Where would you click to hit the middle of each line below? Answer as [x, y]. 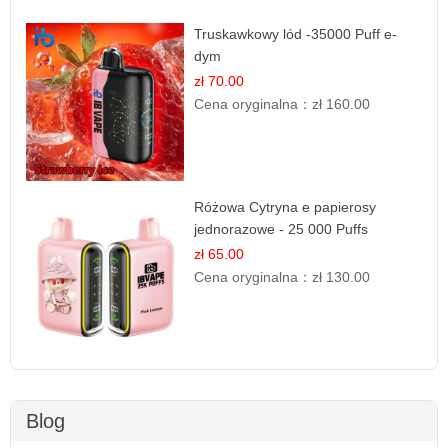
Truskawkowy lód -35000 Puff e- [296, 33]
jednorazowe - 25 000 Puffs [281, 228]
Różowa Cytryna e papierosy [285, 206]
